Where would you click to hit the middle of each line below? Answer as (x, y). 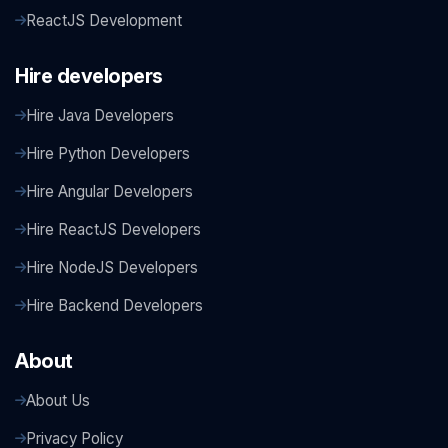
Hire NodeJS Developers (112, 268)
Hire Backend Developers (114, 306)
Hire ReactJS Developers (113, 230)
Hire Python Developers (108, 154)
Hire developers (89, 76)
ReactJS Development (104, 21)
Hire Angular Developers (109, 192)
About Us (58, 401)
